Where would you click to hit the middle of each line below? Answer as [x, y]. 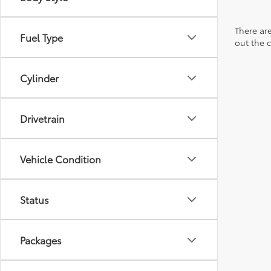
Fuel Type [41, 37]
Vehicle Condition [60, 159]
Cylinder [39, 78]
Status [34, 199]
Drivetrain [42, 118]
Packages [41, 240]
